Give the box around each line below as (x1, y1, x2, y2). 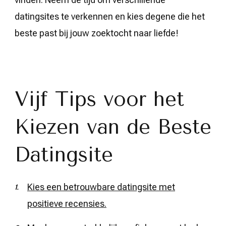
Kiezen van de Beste (15, 115, 211, 139)
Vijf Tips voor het (15, 87, 184, 111)
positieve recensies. (27, 198, 106, 209)
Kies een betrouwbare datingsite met (27, 181, 175, 192)
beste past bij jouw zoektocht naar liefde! (15, 28, 179, 38)
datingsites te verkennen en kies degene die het (15, 11, 205, 22)
